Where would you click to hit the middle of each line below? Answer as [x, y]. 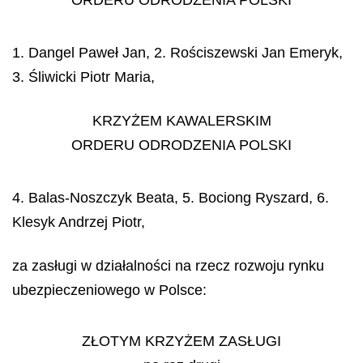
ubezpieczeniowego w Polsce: [109, 290]
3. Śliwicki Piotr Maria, [83, 77]
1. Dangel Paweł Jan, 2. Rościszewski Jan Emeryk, [177, 52]
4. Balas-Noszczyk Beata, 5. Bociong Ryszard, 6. [171, 197]
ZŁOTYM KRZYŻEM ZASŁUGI [181, 341]
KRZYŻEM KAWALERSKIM [181, 121]
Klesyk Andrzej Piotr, [79, 222]
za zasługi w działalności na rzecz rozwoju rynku [168, 266]
